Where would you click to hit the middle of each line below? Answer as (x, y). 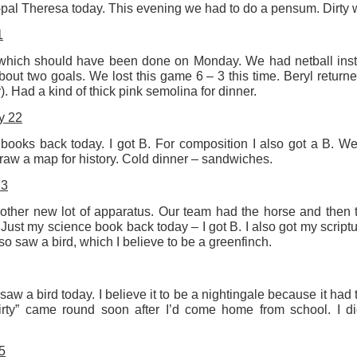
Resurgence (162, 20)
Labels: (111, 20)
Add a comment (191, 90)
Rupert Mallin (232, 20)
